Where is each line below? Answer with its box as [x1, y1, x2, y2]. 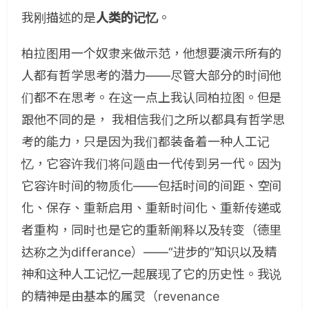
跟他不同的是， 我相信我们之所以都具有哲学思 [21, 112, 286, 127]
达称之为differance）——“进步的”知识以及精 [21, 245, 277, 259]
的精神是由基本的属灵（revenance [21, 289, 219, 303]
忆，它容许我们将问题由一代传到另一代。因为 [21, 157, 282, 171]
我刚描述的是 [21, 10, 96, 25]
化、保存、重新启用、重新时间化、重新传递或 [21, 201, 282, 215]
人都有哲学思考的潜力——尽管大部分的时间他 [21, 68, 282, 83]
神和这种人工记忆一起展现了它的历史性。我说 [21, 267, 282, 281]
